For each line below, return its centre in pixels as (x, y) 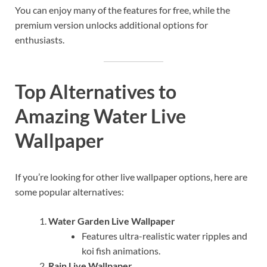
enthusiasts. (40, 39)
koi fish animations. (121, 251)
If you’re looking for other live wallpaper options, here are (131, 177)
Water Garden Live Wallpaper (112, 221)
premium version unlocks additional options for (111, 24)
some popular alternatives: (69, 192)
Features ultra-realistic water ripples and (164, 236)
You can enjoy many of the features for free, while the (122, 10)
